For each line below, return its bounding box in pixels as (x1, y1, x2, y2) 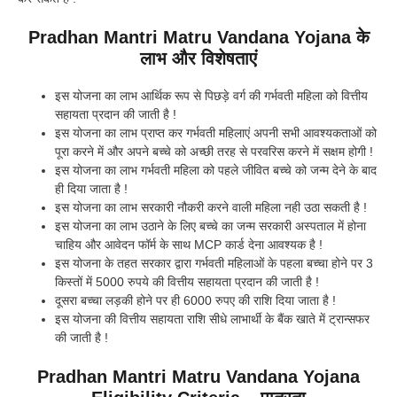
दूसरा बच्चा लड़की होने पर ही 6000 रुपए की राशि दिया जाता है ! (55, 293, 336, 308)
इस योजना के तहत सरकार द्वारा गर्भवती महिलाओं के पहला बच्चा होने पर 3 (55, 256, 373, 271)
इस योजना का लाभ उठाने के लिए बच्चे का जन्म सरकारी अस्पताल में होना (55, 219, 366, 234)
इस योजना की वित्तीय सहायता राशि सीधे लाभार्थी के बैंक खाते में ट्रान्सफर (55, 312, 370, 327)
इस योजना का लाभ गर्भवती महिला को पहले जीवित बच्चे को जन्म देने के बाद (55, 163, 377, 178)
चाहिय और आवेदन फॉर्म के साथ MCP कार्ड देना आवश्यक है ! (55, 237, 323, 253)
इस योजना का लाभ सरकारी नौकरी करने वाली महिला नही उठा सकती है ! (55, 200, 367, 215)
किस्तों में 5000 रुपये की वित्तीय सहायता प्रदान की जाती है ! (55, 275, 319, 290)
